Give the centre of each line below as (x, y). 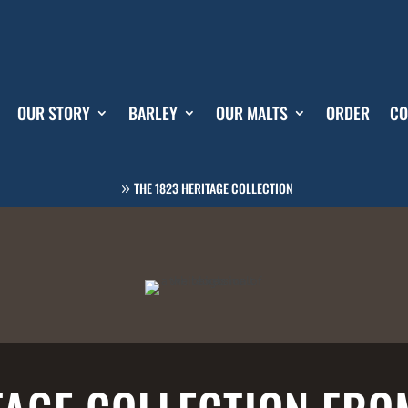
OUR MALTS (251, 113)
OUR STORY (53, 113)
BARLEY (153, 113)
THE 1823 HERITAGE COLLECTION (214, 188)
